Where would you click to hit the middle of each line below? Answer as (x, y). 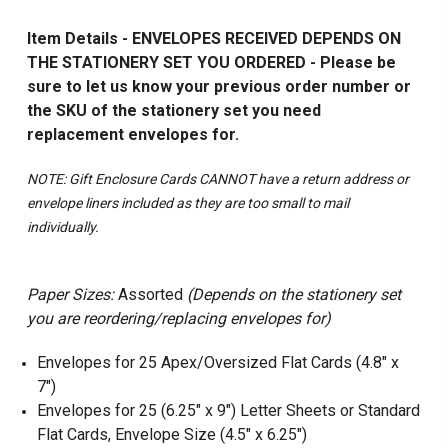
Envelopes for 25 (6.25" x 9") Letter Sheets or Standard (228, 410)
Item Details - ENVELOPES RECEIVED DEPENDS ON (213, 38)
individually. (62, 226)
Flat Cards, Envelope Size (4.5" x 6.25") (171, 434)
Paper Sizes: (70, 294)
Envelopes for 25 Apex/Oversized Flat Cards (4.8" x (217, 362)
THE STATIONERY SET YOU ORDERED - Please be (211, 62)
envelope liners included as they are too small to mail (187, 202)
